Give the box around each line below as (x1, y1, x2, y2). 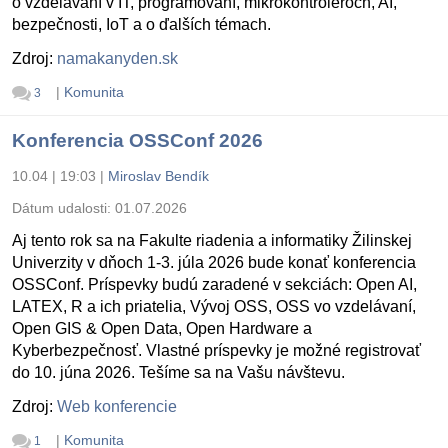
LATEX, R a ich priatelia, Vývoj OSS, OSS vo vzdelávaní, (12, 298, 416, 316)
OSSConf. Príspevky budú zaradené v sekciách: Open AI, (12, 276, 417, 294)
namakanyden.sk (57, 49, 178, 67)
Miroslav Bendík (108, 168, 209, 185)
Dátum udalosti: (12, 200, 115, 217)
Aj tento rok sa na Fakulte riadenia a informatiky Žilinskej (12, 232, 412, 250)
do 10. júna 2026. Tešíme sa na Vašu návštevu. (12, 364, 345, 382)
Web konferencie (57, 398, 177, 416)
